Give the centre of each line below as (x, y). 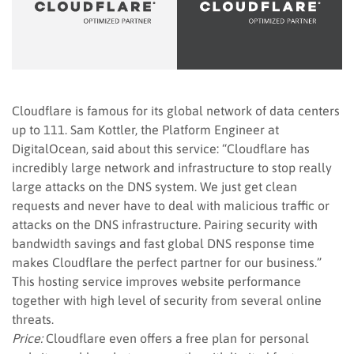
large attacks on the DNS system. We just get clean (154, 186)
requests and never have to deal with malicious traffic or (171, 205)
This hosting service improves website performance (156, 281)
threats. (33, 319)
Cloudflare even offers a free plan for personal (176, 338)
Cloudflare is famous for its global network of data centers (176, 110)
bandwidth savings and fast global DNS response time (163, 243)
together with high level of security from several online (167, 300)
